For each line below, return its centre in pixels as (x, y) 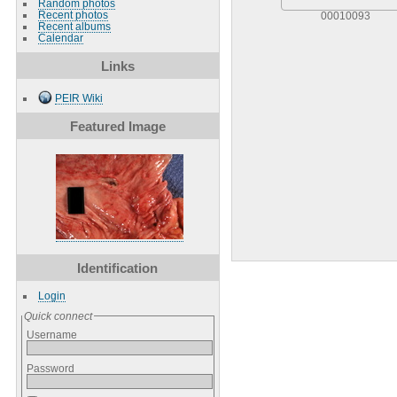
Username (51, 334)
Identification (118, 268)
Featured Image (117, 126)
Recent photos (73, 14)
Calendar (60, 37)
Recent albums (74, 26)
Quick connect (58, 315)
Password (50, 368)
